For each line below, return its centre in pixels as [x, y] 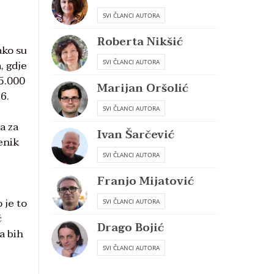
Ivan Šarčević [136, 135]
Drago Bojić [131, 228]
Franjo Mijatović [146, 181]
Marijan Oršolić [143, 88]
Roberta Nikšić [140, 42]
